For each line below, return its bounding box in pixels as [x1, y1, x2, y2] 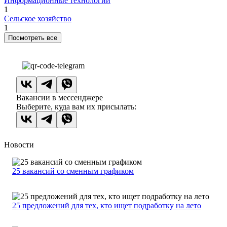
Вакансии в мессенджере [16, 93, 103, 102]
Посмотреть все [8, 34, 57, 42]
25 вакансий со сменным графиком [12, 167, 134, 176]
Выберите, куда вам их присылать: [16, 102, 136, 111]
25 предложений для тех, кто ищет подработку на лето [12, 201, 201, 210]
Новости [4, 140, 34, 149]
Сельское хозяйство [4, 14, 71, 23]
